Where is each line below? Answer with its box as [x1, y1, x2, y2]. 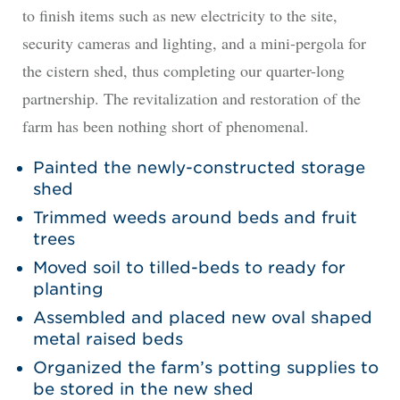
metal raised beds [32, 329, 183, 349]
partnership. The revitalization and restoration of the [21, 87, 361, 109]
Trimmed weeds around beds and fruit [32, 208, 357, 228]
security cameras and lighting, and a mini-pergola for [21, 31, 366, 54]
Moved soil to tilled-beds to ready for [32, 258, 346, 278]
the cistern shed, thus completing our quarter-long [21, 59, 345, 81]
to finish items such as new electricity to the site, [21, 4, 337, 26]
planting [32, 279, 104, 299]
